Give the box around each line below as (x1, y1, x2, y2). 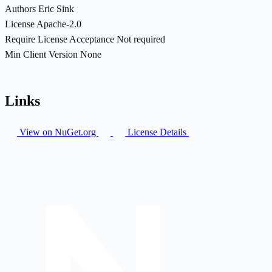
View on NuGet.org (17, 126, 98, 137)
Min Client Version (5, 49, 78, 59)
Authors (5, 3, 36, 14)
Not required (117, 33, 165, 44)
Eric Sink (38, 3, 74, 14)
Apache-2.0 (36, 18, 81, 29)
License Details (125, 126, 189, 137)
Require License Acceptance (5, 33, 114, 44)
